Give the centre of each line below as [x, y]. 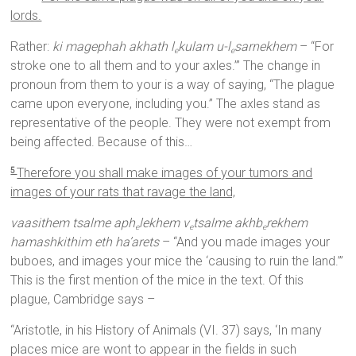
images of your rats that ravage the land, [123, 192]
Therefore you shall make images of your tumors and [165, 173]
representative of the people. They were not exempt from [171, 123]
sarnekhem [266, 47]
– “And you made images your [246, 242]
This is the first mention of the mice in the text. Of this [157, 281]
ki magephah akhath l [114, 47]
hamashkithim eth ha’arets [87, 242]
